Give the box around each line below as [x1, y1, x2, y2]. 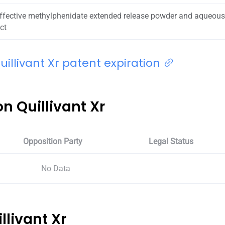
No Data [41, 163, 71, 173]
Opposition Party [23, 136, 83, 146]
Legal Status [149, 136, 194, 146]
